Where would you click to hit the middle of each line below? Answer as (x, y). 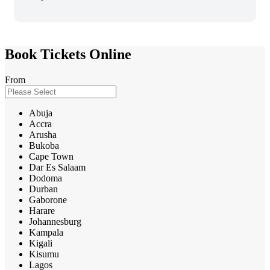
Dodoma (46, 178)
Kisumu (44, 254)
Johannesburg (55, 221)
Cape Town (51, 156)
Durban (43, 189)
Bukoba (44, 145)
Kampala (46, 232)
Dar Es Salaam (57, 167)
